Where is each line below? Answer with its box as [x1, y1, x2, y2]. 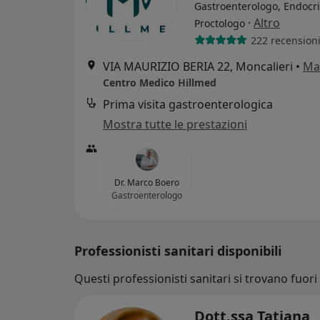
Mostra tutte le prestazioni [103, 116, 247, 132]
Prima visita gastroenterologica [103, 96, 273, 112]
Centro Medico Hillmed [103, 76, 216, 89]
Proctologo [194, 16, 245, 30]
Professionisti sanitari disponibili [74, 242, 281, 259]
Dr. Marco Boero [114, 176, 179, 189]
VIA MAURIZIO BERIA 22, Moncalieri [103, 59, 293, 74]
